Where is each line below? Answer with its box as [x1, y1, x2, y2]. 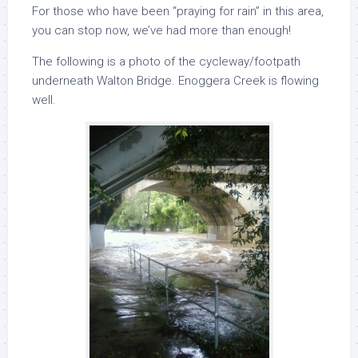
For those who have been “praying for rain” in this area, [32, 4, 324, 18]
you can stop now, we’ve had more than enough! [32, 23, 291, 38]
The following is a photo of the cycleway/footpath [32, 54, 300, 69]
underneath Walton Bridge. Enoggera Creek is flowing [32, 74, 319, 88]
